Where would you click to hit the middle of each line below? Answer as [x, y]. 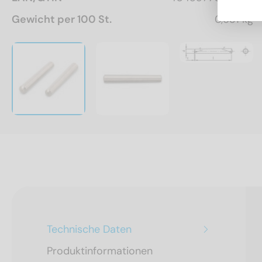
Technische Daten [89, 230]
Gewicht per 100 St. [62, 19]
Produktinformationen [100, 251]
